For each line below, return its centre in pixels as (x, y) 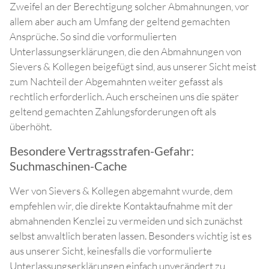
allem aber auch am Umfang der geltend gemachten (120, 22)
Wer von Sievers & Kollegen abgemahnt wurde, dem (121, 191)
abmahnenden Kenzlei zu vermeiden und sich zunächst (126, 221)
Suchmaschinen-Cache (68, 166)
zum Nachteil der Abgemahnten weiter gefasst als (116, 82)
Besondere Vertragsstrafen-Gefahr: (102, 151)
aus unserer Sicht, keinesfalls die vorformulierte (111, 251)
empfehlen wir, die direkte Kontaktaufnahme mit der (121, 206)
